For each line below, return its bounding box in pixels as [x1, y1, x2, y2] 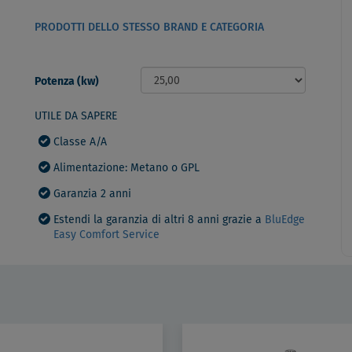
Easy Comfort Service [53, 229, 159, 241]
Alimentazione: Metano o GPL [53, 163, 200, 174]
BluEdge [265, 214, 305, 226]
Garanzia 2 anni [53, 189, 131, 200]
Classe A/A [53, 137, 107, 148]
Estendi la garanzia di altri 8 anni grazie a [53, 214, 265, 226]
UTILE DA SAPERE [35, 111, 117, 123]
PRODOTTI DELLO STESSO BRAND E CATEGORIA [35, 22, 264, 34]
